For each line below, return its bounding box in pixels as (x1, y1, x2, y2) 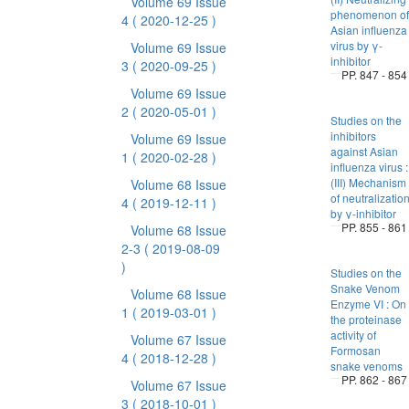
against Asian (330, 143, 398, 159)
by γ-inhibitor (330, 205, 396, 221)
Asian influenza (330, 22, 407, 37)
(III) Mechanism (330, 174, 406, 190)
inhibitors (330, 128, 376, 143)
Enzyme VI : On (330, 296, 406, 311)
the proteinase (330, 311, 402, 327)
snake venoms (330, 358, 403, 373)
